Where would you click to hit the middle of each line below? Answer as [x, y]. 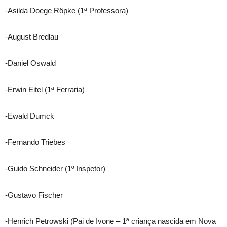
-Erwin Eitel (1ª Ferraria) [45, 89]
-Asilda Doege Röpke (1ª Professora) [67, 10]
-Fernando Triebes [35, 142]
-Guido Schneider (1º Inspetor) [55, 168]
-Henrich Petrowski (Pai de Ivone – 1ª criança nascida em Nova [110, 221]
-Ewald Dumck [30, 116]
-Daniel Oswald [30, 63]
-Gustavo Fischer [34, 195]
